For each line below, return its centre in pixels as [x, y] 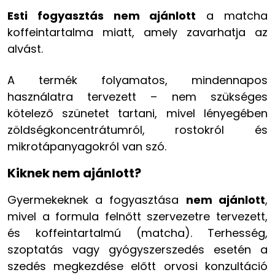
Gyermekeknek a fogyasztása [97, 199]
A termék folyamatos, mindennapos [137, 80]
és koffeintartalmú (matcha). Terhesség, [137, 233]
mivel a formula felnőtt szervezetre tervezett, [137, 216]
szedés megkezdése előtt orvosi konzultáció [137, 266]
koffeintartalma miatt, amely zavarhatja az [137, 32]
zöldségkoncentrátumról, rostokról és [137, 130]
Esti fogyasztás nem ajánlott [102, 15]
